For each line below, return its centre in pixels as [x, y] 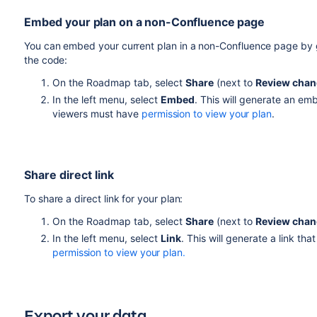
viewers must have [97, 114]
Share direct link [69, 175]
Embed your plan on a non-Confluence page [144, 22]
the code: [46, 60]
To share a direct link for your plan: [103, 198]
